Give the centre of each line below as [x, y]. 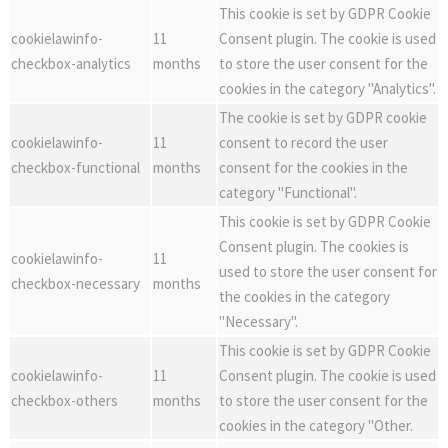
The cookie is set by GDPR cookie [323, 117]
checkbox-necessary [75, 283]
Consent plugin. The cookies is [314, 246]
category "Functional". [288, 192]
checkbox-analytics [71, 63]
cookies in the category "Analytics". [327, 88]
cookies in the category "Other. [316, 425]
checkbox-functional [75, 167]
